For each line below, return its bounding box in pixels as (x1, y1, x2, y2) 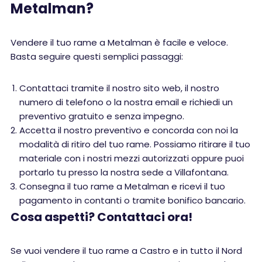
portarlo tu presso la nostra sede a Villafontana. (19, 166, 229, 178)
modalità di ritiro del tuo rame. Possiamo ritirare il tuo (19, 138, 250, 150)
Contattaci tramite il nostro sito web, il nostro (19, 82, 219, 94)
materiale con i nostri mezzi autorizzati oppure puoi (19, 152, 244, 164)
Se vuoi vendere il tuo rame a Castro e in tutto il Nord (11, 244, 242, 257)
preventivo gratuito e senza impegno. (19, 110, 184, 122)
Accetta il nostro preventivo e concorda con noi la (19, 124, 238, 136)
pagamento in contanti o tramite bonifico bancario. (19, 194, 246, 206)
